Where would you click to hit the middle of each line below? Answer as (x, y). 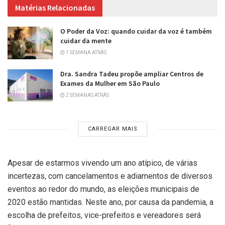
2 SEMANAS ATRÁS (87, 95)
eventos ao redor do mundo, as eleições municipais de (103, 189)
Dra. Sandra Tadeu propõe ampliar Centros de (132, 74)
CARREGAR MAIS (113, 129)
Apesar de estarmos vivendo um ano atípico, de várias (102, 163)
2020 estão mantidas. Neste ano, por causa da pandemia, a (110, 202)
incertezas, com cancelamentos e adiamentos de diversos (110, 176)
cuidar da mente (86, 41)
